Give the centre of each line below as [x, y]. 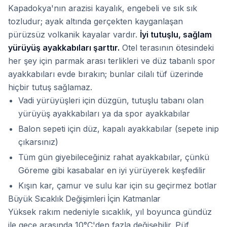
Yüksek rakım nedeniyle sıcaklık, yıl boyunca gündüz [110, 212]
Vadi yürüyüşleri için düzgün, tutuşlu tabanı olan [111, 100]
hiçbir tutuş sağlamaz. [50, 87]
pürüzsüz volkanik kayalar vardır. [74, 34]
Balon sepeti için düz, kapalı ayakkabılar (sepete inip [119, 129]
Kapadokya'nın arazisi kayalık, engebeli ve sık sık [103, 8]
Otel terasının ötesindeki [167, 48]
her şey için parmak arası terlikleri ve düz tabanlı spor [112, 61]
